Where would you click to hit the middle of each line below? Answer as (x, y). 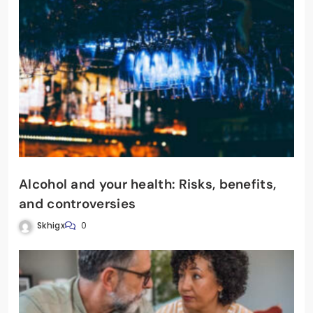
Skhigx (51, 225)
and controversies (78, 203)
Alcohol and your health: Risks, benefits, (148, 184)
